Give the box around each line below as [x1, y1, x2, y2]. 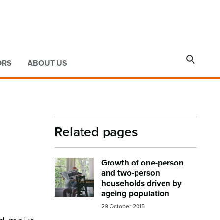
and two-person [101, 167, 160, 178]
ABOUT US [27, 58, 67, 68]
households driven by [101, 178, 182, 189]
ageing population [101, 188, 169, 199]
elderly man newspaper [84, 159, 180, 170]
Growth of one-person [101, 157, 184, 168]
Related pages [55, 124, 138, 140]
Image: [55, 159, 84, 170]
